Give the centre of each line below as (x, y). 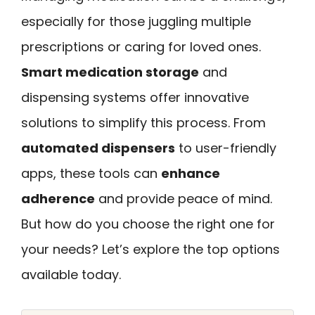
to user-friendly (226, 148)
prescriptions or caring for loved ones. (141, 47)
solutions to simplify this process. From (143, 123)
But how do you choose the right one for (148, 224)
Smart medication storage (110, 72)
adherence (58, 199)
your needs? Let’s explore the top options (150, 249)
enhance (191, 173)
